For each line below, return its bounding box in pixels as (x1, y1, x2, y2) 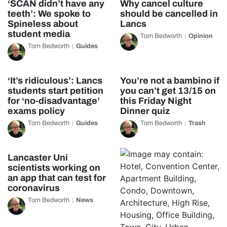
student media (8, 29, 70, 39)
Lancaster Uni (8, 153, 68, 163)
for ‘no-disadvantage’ (8, 96, 100, 106)
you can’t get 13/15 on (120, 86, 216, 96)
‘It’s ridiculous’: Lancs (8, 75, 102, 86)
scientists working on (8, 163, 100, 173)
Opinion (188, 32, 213, 40)
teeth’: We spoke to (8, 9, 91, 19)
